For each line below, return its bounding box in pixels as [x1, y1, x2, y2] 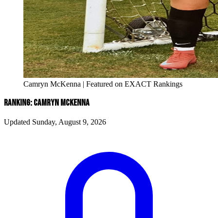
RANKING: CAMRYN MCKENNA [4, 97, 90, 109]
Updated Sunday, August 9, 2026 [4, 118, 106, 127]
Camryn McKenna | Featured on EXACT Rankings [23, 79, 182, 88]
